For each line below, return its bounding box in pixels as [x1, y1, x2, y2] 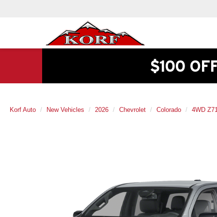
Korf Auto [10, 106, 36, 113]
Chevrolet [119, 106, 146, 113]
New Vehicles [46, 106, 84, 113]
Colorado [156, 106, 181, 113]
